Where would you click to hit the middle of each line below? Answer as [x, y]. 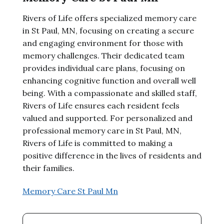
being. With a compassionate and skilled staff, [109, 93]
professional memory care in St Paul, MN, [102, 130]
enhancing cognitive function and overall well [109, 80]
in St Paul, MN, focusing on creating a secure [108, 30]
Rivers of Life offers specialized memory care [109, 18]
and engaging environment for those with [102, 43]
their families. [48, 168]
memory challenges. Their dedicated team [103, 55]
